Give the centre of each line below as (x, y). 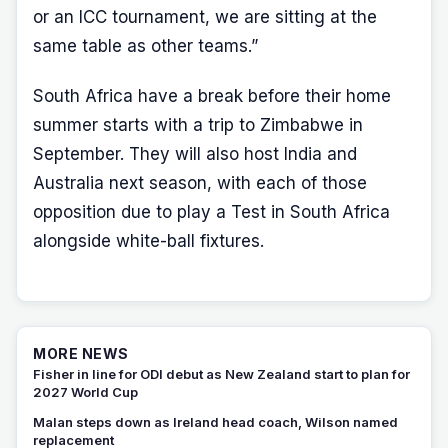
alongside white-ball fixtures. (148, 241)
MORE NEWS (81, 354)
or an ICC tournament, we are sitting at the (205, 16)
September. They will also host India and (195, 154)
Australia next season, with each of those (200, 183)
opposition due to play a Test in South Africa (211, 212)
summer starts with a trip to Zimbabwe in (198, 125)
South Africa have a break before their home (212, 96)
